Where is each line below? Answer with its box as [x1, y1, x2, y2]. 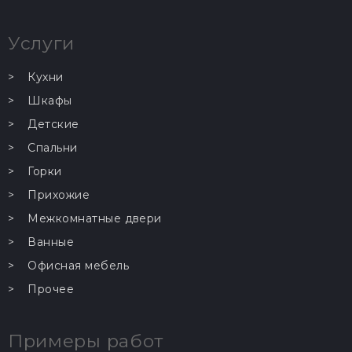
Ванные [27, 235, 75, 249]
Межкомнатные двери [27, 211, 162, 225]
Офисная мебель [27, 258, 130, 273]
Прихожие [27, 188, 90, 202]
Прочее [27, 282, 75, 296]
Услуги [8, 32, 75, 54]
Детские [27, 117, 79, 131]
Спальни [27, 141, 78, 155]
